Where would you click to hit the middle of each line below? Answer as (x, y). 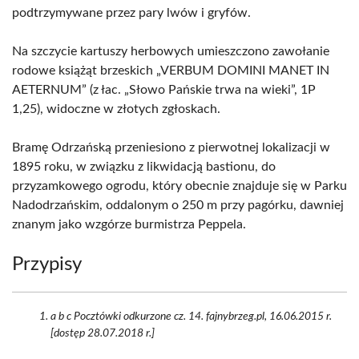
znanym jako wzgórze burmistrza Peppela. (129, 224)
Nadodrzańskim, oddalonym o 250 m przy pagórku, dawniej (178, 205)
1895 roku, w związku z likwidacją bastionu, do (144, 167)
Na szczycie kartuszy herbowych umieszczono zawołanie (171, 51)
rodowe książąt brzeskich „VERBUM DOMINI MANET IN (171, 71)
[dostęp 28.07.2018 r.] (103, 333)
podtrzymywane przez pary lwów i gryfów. (131, 13)
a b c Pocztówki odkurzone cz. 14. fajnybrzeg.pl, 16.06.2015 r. (191, 317)
